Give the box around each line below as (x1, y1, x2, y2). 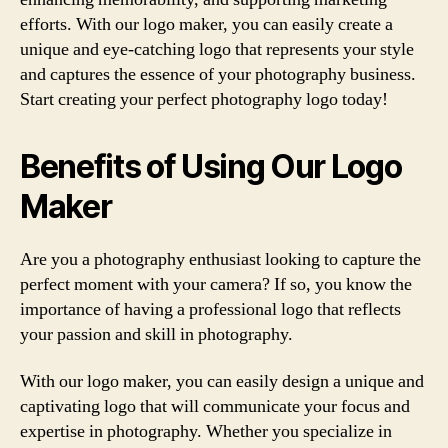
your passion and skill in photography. (20, 322, 293, 346)
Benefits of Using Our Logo (20, 146, 402, 186)
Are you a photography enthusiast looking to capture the (20, 247, 421, 271)
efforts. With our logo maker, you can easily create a (20, 12, 393, 36)
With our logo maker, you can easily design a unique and (20, 370, 424, 393)
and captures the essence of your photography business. (20, 62, 416, 86)
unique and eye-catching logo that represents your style (20, 37, 414, 61)
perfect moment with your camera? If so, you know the (20, 272, 412, 296)
